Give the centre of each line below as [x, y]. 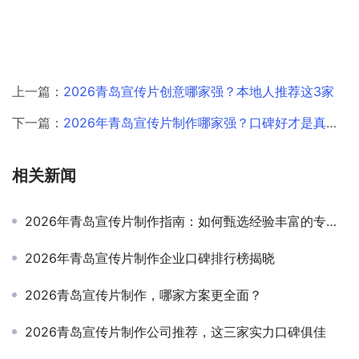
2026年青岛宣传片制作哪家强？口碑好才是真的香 [195, 123]
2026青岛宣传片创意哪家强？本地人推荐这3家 [199, 92]
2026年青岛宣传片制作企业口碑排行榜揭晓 [150, 258]
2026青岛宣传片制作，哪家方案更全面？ [143, 295]
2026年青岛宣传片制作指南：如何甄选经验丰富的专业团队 [175, 222]
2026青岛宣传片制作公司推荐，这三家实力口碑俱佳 [175, 332]
